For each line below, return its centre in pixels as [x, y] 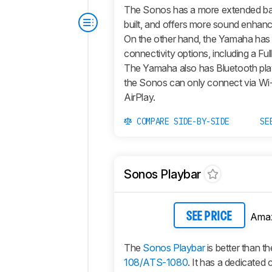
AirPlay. [140, 97]
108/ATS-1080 [156, 263]
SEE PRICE [209, 216]
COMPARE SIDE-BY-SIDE [181, 122]
